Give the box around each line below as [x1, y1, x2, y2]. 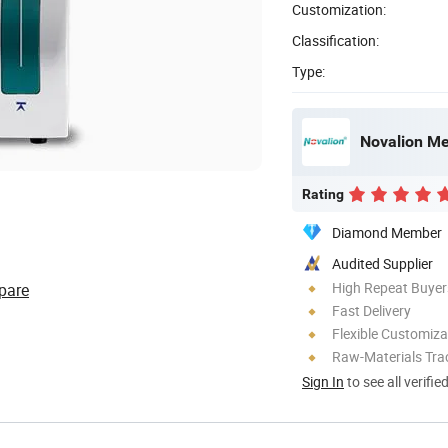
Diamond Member [332, 222, 442, 242]
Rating [302, 185, 344, 202]
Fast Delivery [332, 300, 411, 320]
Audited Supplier [332, 253, 433, 273]
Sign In [302, 371, 344, 391]
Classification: [292, 30, 379, 50]
